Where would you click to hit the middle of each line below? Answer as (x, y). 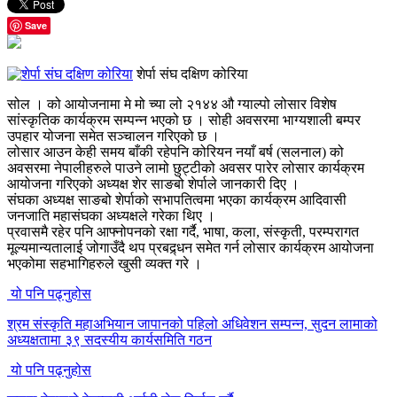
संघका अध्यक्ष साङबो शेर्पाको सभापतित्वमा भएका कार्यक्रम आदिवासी (177, 199)
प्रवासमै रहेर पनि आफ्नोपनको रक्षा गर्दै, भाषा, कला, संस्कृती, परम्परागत (183, 231)
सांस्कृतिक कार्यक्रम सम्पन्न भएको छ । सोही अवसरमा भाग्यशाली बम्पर (184, 120)
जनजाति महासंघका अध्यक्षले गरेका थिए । (111, 215)
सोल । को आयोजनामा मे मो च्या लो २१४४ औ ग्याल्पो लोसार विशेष (172, 104)
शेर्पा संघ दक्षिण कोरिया (191, 74)
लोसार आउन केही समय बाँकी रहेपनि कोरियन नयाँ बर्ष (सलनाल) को (175, 152)
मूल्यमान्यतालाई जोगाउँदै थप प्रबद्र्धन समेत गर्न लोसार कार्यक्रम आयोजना (191, 247)
